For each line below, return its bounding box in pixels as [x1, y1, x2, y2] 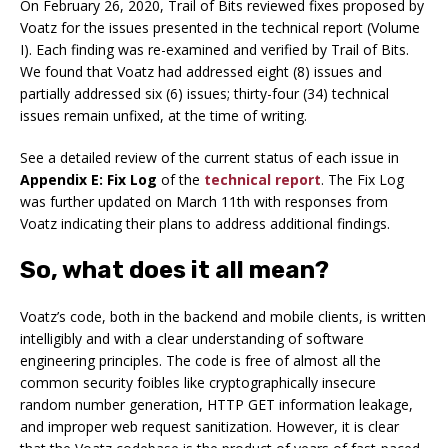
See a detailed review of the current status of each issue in [20, 147, 399, 167]
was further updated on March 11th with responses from [20, 191, 388, 211]
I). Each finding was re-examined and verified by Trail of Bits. [20, 39, 409, 59]
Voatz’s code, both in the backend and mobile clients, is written [20, 306, 426, 326]
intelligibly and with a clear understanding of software [20, 328, 364, 348]
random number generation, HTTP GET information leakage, [20, 394, 413, 414]
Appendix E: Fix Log [20, 169, 157, 189]
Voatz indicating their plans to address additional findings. [20, 213, 390, 233]
